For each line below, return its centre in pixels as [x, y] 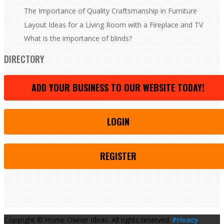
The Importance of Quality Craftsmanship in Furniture [110, 11]
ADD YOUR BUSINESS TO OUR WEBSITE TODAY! [118, 87]
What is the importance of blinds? [78, 38]
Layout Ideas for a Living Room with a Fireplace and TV [113, 24]
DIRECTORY [24, 59]
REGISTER [118, 156]
